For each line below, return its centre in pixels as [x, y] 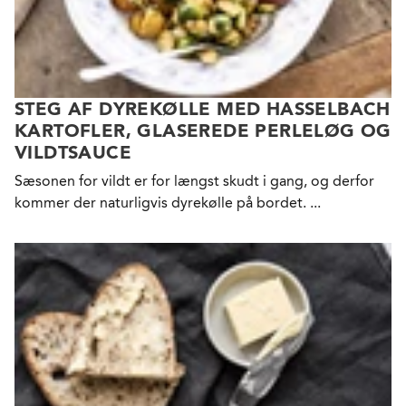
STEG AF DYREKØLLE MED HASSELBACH [203, 109]
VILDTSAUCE [73, 152]
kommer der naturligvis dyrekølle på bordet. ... [168, 203]
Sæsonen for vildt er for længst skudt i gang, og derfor [194, 181]
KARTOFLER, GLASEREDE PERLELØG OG [203, 130]
